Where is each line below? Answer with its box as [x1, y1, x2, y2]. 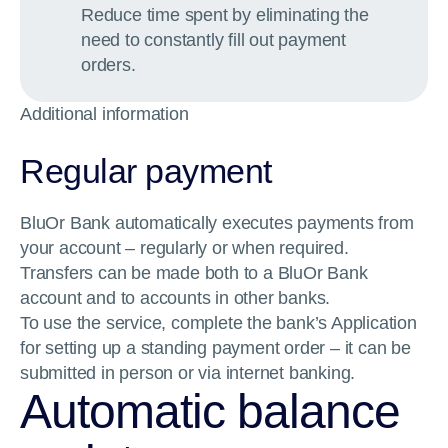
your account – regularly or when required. [20, 238, 349, 258]
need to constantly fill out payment [81, 30, 347, 50]
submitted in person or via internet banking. [20, 363, 356, 383]
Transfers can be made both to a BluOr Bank [20, 263, 368, 283]
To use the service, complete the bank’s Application [20, 313, 417, 333]
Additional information [20, 104, 189, 124]
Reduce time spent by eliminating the [81, 5, 369, 25]
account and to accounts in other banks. [20, 288, 331, 308]
